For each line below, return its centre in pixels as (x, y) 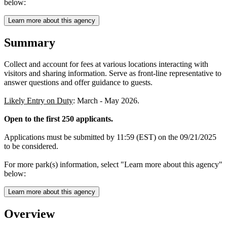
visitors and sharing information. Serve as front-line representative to (113, 73)
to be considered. (31, 146)
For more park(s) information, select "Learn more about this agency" (113, 164)
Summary (30, 42)
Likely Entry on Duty (39, 100)
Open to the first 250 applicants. (59, 119)
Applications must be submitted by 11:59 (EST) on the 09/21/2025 (110, 137)
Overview (29, 214)
